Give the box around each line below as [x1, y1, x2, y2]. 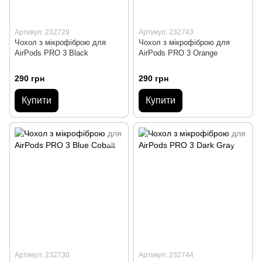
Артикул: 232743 [139, 28, 194, 36]
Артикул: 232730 [15, 250, 70, 259]
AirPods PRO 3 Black [15, 49, 88, 57]
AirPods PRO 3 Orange [139, 49, 218, 57]
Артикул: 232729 [15, 28, 70, 36]
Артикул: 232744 [139, 250, 194, 259]
